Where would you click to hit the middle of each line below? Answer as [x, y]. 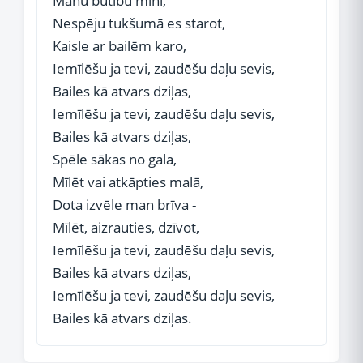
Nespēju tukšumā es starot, [139, 23]
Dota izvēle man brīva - [124, 205]
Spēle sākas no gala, [115, 159]
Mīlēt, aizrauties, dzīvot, [126, 227]
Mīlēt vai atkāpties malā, [128, 182]
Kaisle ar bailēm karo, [120, 46]
